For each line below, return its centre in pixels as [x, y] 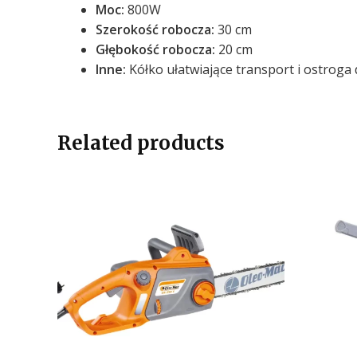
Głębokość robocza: [155, 49]
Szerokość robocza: [155, 29]
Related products [141, 143]
